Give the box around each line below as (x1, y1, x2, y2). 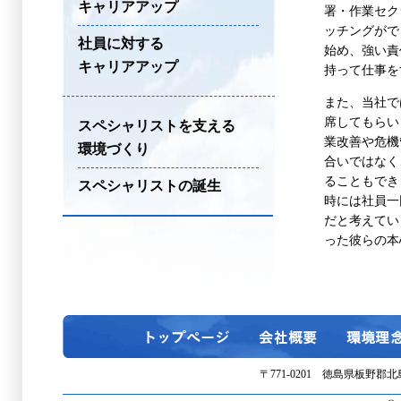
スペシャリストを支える (78, 118, 235, 133)
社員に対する (78, 36, 164, 51)
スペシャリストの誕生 (78, 178, 221, 193)
